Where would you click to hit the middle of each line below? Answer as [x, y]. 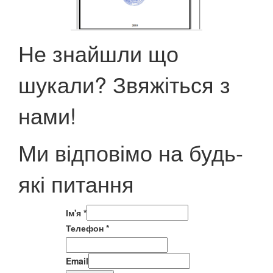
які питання [76, 183]
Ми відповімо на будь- [131, 152]
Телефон [86, 228]
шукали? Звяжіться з [124, 84]
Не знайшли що [98, 53]
